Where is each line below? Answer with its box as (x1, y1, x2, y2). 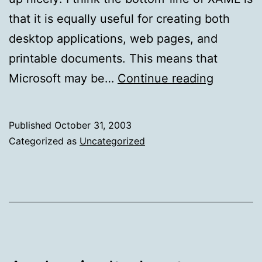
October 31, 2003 (54, 119, 132, 131)
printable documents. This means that (9, 51, 218, 65)
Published (9, 119, 54, 131)
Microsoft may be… (9, 71, 118, 85)
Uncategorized (80, 135, 145, 147)
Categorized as (9, 135, 80, 147)
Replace (213, 70, 257, 85)
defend (213, 110, 252, 125)
